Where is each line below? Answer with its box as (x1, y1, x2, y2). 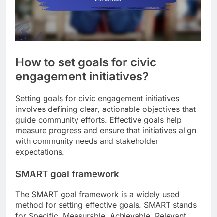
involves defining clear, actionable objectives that (15, 104, 196, 114)
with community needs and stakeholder (15, 136, 158, 146)
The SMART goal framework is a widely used (15, 189, 180, 199)
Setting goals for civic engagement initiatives (15, 93, 179, 103)
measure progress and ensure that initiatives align (15, 125, 196, 135)
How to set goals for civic (15, 55, 156, 69)
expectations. (15, 146, 64, 156)
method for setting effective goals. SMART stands (15, 200, 197, 210)
